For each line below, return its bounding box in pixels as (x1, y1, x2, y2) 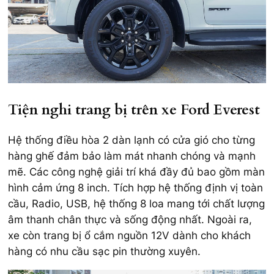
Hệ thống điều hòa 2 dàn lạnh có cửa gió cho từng (8, 133, 255, 146)
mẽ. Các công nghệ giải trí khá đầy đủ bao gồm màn (8, 165, 265, 178)
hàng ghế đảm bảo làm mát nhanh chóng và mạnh (8, 149, 256, 162)
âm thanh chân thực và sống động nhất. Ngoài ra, (8, 213, 252, 226)
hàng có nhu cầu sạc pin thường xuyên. (8, 245, 201, 257)
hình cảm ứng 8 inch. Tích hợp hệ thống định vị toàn (8, 181, 263, 194)
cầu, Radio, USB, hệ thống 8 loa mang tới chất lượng (8, 197, 265, 210)
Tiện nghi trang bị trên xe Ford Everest (8, 100, 260, 119)
